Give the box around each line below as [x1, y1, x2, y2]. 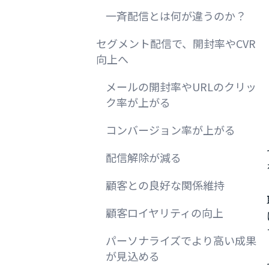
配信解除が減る [106, 150, 181, 165]
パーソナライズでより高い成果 [106, 232, 256, 248]
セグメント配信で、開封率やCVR [96, 35, 256, 51]
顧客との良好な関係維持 [106, 177, 225, 193]
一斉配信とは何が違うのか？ [106, 8, 246, 23]
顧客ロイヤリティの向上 [106, 205, 223, 220]
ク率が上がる [106, 94, 171, 110]
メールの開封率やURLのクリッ [106, 79, 256, 94]
